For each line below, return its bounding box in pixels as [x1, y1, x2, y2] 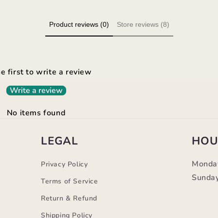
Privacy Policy [41, 160, 88, 169]
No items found [6, 108, 66, 118]
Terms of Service [41, 177, 98, 186]
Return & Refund [41, 194, 97, 203]
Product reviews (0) [49, 20, 109, 28]
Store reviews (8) [116, 20, 169, 28]
